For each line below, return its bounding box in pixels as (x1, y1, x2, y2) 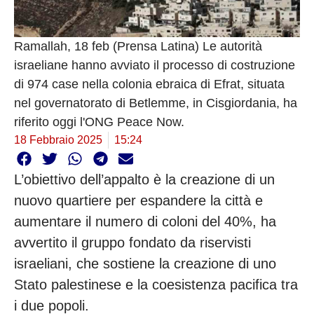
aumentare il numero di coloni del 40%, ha (14, 214, 276, 230)
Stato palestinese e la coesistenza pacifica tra (14, 277, 298, 293)
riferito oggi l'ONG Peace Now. (14, 115, 184, 130)
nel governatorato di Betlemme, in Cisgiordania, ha (14, 96, 297, 111)
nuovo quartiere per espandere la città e (14, 193, 263, 209)
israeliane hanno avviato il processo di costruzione (14, 58, 295, 73)
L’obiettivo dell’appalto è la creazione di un (14, 172, 275, 188)
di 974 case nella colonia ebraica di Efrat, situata (14, 77, 285, 92)
